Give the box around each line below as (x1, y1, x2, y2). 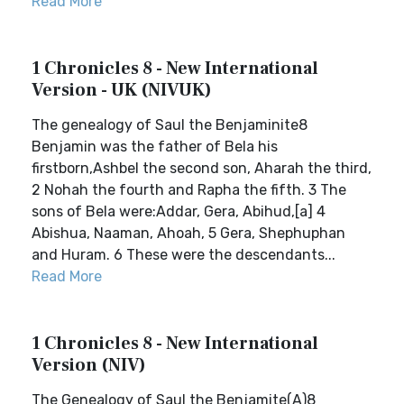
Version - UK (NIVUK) (32, 78, 212, 102)
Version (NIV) (32, 353, 146, 377)
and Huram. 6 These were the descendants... (32, 246, 335, 263)
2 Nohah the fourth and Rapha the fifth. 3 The (32, 181, 346, 198)
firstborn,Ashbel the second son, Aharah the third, (32, 160, 372, 177)
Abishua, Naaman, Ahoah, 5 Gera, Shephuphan (32, 225, 345, 242)
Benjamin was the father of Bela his (32, 138, 278, 155)
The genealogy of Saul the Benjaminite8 (32, 116, 308, 133)
